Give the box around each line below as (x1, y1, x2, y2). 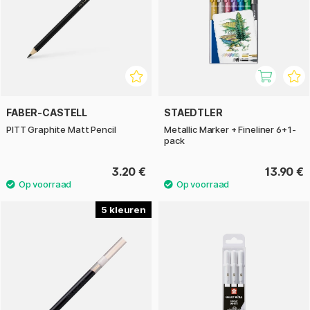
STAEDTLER (164, 106, 223, 118)
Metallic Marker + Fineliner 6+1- (164, 123, 296, 135)
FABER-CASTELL (6, 106, 88, 118)
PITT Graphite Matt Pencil (6, 123, 116, 135)
